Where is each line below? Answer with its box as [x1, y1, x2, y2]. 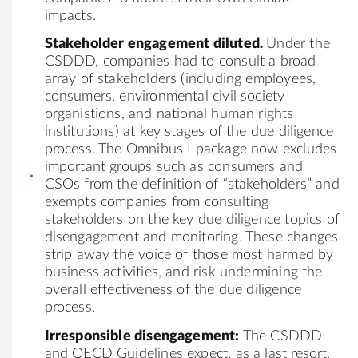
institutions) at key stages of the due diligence [44, 125, 334, 140]
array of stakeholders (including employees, [44, 72, 316, 87]
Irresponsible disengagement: [44, 328, 243, 344]
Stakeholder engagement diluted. [44, 37, 267, 52]
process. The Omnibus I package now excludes [44, 142, 337, 157]
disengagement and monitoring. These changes [44, 230, 339, 245]
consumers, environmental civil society [44, 89, 285, 105]
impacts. [44, 8, 96, 23]
